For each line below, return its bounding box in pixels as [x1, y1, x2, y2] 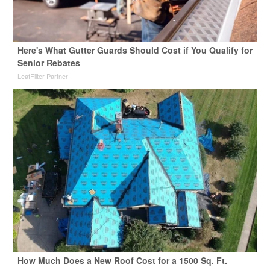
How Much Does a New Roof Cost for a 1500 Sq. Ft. [17, 254, 227, 267]
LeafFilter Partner [17, 71, 68, 81]
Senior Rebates [17, 57, 80, 69]
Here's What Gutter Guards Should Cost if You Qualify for [17, 44, 253, 57]
